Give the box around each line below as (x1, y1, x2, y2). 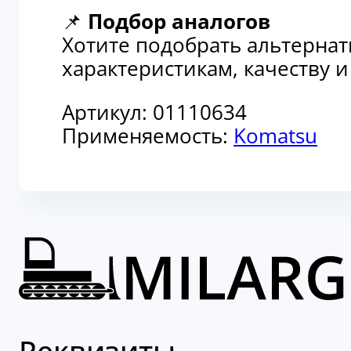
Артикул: (62, 99, 154, 127)
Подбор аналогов (88, 8, 271, 36)
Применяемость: (62, 122, 234, 150)
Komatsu (233, 122, 318, 150)
